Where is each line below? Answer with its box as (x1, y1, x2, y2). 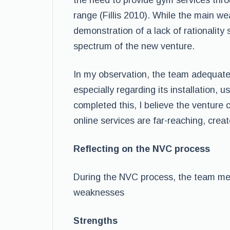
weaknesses (73, 187, 124, 198)
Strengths (73, 216, 118, 226)
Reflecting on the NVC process (73, 144, 210, 154)
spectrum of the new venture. (73, 41, 195, 51)
